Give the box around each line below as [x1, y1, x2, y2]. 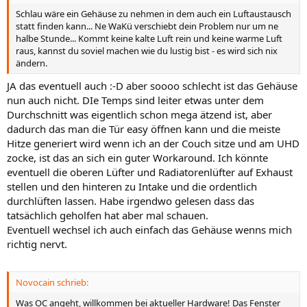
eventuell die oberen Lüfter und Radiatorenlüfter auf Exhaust [7, 165, 293, 180]
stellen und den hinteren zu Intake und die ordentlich [7, 180, 257, 194]
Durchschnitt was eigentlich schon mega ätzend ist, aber [7, 108, 272, 122]
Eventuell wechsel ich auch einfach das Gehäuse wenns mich [7, 223, 292, 237]
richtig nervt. [7, 237, 67, 251]
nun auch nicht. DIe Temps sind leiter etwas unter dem [7, 93, 264, 108]
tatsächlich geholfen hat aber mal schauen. [7, 208, 208, 223]
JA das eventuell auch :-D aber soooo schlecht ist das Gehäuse [7, 79, 297, 93]
